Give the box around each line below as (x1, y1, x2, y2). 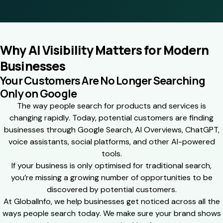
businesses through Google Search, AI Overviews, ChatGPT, (3, 124, 220, 135)
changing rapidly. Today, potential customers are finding (9, 112, 214, 123)
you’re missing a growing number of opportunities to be (10, 172, 213, 183)
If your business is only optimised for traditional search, (11, 160, 212, 171)
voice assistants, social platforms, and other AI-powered (8, 136, 215, 147)
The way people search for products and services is (17, 100, 206, 111)
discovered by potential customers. (46, 184, 177, 195)
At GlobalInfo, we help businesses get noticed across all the (3, 196, 220, 207)
